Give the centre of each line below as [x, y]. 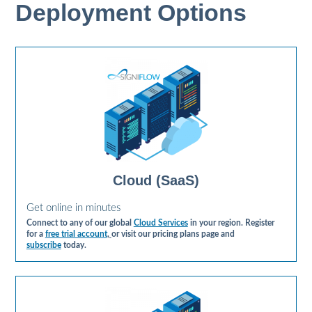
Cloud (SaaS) [156, 181]
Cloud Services [161, 223]
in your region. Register [231, 223]
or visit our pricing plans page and [173, 234]
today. [73, 245]
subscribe [44, 245]
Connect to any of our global [80, 223]
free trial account [76, 234]
